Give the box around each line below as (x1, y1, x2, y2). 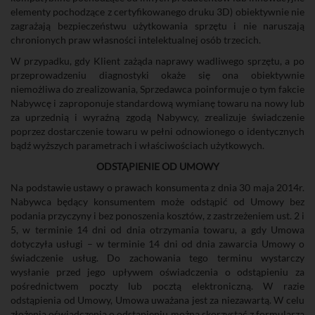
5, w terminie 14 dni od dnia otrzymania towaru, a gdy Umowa (11, 224, 304, 236)
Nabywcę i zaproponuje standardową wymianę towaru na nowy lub (11, 97, 304, 109)
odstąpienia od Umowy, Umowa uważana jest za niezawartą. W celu (11, 294, 304, 306)
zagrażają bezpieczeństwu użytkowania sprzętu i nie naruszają (11, 20, 304, 32)
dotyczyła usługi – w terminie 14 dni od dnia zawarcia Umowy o (11, 238, 304, 250)
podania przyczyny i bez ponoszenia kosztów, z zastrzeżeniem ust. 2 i (11, 210, 304, 221)
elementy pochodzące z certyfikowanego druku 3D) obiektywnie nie (11, 6, 304, 18)
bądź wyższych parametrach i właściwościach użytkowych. (11, 139, 264, 151)
